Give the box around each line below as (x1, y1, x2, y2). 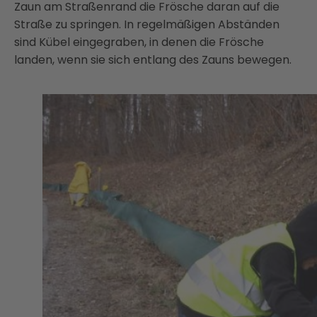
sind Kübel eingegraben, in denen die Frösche (14, 34, 264, 50)
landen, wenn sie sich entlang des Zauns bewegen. (14, 52, 292, 68)
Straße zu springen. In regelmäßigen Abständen (14, 16, 279, 33)
